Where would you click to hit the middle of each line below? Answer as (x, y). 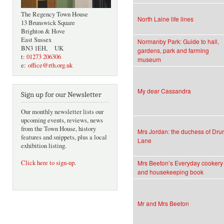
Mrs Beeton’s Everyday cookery (180, 163)
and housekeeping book (170, 172)
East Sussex (36, 40)
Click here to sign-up (48, 163)
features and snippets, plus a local (64, 137)
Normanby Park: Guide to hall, (178, 41)
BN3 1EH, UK (42, 48)
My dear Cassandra (164, 91)
